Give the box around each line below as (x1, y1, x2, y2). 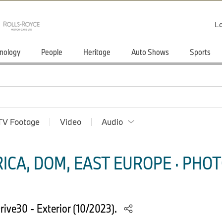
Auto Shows (131, 47, 169, 57)
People (41, 47, 62, 57)
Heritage (83, 47, 111, 57)
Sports (190, 47, 211, 57)
